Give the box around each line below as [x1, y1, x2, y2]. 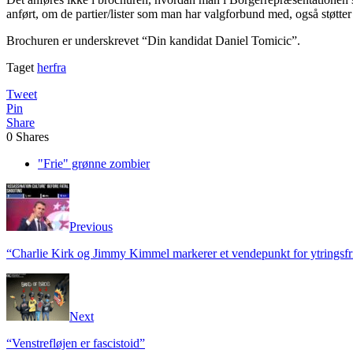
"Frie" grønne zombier [38, 156, 150, 170]
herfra [37, 60, 66, 74]
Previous [69, 219, 113, 233]
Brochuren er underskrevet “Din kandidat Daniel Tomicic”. [6, 33, 300, 47]
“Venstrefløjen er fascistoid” [6, 336, 145, 350]
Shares [16, 129, 49, 143]
